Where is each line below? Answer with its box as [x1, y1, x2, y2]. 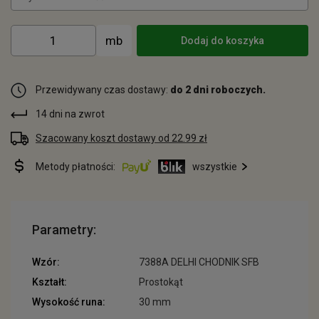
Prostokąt [139, 276, 183, 288]
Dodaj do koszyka [181, 35, 264, 46]
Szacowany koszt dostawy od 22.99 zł [36, 132, 207, 144]
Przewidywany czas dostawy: [36, 84, 170, 95]
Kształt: [32, 276, 67, 288]
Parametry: [32, 222, 96, 237]
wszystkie [192, 161, 237, 172]
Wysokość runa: [32, 296, 105, 308]
